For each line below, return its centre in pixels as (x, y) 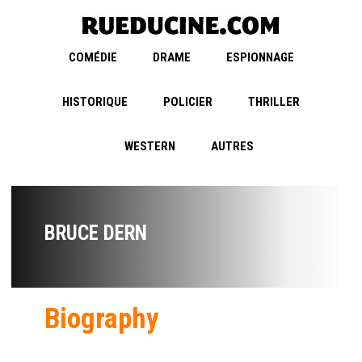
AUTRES (232, 147)
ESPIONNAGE (260, 58)
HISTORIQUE (95, 102)
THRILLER (274, 102)
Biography (102, 319)
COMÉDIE (93, 58)
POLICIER (188, 102)
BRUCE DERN (96, 234)
